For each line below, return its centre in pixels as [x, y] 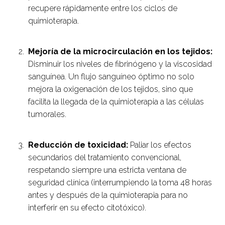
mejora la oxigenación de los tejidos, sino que [110, 89]
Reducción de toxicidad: [78, 145]
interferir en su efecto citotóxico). [87, 208]
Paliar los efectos [160, 145]
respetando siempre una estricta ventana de [107, 170]
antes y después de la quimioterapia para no [108, 195]
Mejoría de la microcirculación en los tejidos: [120, 52]
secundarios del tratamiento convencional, [105, 158]
